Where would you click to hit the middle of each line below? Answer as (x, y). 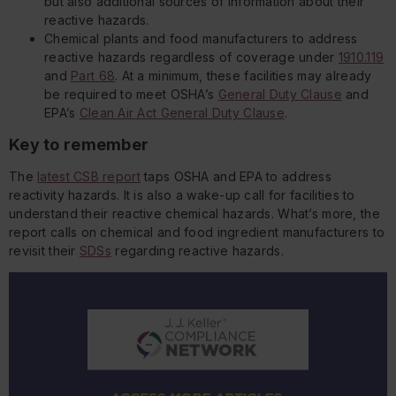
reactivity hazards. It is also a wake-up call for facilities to (182, 195)
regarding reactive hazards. (198, 251)
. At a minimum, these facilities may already (244, 76)
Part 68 (93, 76)
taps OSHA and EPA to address (236, 177)
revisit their (44, 251)
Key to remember (79, 145)
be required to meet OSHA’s (131, 95)
